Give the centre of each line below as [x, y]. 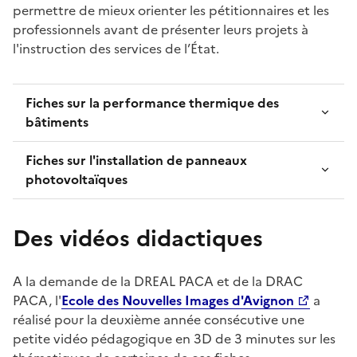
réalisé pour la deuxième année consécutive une [159, 319]
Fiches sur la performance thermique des [152, 102]
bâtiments [57, 122]
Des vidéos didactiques [138, 238]
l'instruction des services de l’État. [118, 48]
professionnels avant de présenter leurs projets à [161, 29]
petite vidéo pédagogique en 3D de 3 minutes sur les [174, 338]
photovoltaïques [76, 179]
